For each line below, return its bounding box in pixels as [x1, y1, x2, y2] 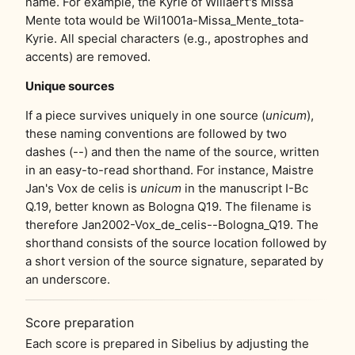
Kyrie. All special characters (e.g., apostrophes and [25, 31, 308, 47]
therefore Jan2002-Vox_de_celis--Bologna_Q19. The [25, 217, 319, 233]
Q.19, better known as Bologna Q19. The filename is [25, 199, 311, 215]
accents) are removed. [25, 49, 151, 65]
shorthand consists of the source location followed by [25, 235, 326, 251]
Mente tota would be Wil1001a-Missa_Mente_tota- [25, 13, 304, 29]
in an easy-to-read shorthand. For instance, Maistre [25, 162, 314, 178]
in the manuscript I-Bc [181, 181, 308, 197]
